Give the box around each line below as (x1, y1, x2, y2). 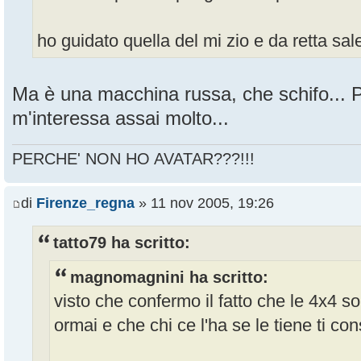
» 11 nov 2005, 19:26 (135, 195, 274, 212)
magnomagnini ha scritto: (70, 268, 268, 286)
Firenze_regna (36, 195, 135, 212)
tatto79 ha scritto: (53, 234, 190, 252)
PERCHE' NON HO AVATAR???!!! (12, 149, 255, 168)
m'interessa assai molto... (12, 107, 229, 129)
